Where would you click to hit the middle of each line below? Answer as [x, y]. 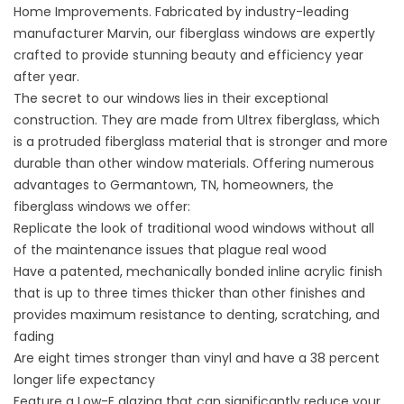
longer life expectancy [84, 380]
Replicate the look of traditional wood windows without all [194, 229]
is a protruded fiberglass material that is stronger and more [201, 142]
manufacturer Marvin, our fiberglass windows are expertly [194, 34]
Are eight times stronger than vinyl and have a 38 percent [197, 358]
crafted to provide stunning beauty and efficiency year [188, 55]
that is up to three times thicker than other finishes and [189, 294]
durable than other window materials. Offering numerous [194, 164]
